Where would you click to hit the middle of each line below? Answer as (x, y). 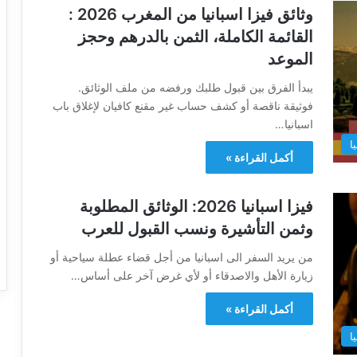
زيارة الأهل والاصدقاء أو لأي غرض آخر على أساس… (192, 275)
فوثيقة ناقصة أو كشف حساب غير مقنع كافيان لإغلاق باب (183, 106)
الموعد (290, 59)
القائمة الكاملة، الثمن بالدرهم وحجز (196, 37)
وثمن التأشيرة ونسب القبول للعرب (197, 229)
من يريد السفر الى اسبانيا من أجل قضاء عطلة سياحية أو (182, 257)
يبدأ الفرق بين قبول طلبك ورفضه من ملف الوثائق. (196, 87)
